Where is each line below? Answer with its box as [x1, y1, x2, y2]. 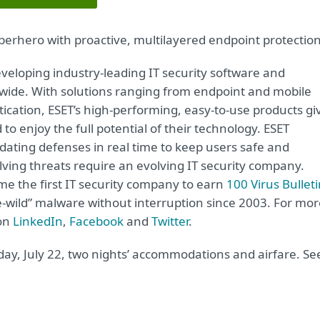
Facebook [69, 213, 124, 230]
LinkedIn [13, 213, 63, 230]
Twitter [151, 213, 189, 230]
